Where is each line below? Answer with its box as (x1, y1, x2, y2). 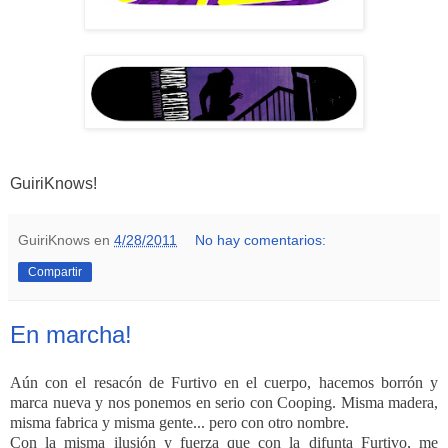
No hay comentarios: (195, 231, 327, 248)
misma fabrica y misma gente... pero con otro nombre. (10, 413, 353, 431)
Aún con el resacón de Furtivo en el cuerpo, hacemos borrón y (10, 373, 438, 391)
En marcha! (10, 320, 132, 348)
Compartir (28, 264, 82, 279)
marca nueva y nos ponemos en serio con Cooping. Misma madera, (10, 393, 438, 411)
